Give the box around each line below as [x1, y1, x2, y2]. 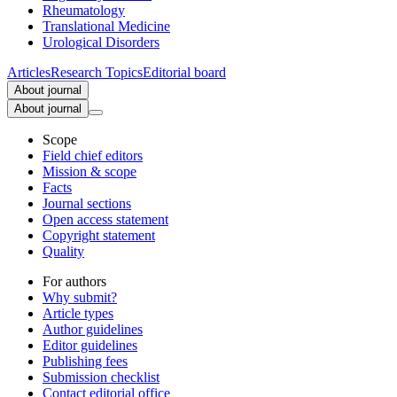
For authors [43, 274, 106, 290]
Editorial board [143, 65, 226, 81]
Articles [7, 65, 51, 81]
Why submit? [43, 290, 117, 306]
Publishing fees [43, 354, 128, 370]
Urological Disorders [43, 35, 160, 51]
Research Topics [51, 65, 143, 81]
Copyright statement [43, 228, 155, 244]
